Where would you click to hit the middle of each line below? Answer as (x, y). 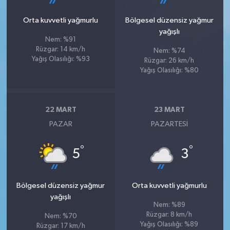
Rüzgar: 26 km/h (169, 61)
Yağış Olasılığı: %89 (169, 224)
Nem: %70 (61, 216)
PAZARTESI (169, 124)
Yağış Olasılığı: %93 (61, 59)
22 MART (61, 110)
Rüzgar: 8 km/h (169, 215)
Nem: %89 (169, 205)
